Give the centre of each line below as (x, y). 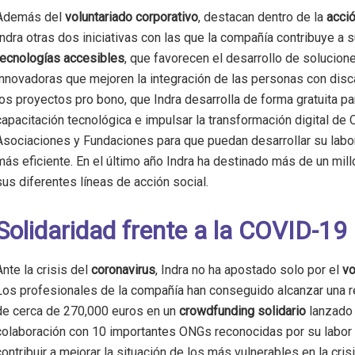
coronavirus (123, 270)
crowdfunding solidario (242, 311)
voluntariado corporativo (132, 17)
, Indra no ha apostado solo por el (249, 270)
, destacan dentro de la (262, 17)
